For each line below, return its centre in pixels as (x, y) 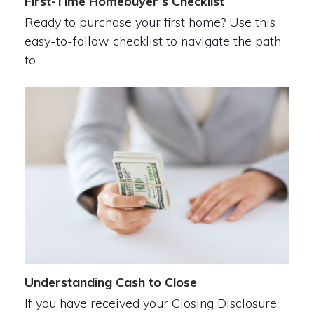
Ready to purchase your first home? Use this (150, 22)
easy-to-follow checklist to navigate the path (152, 41)
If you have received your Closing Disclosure (150, 303)
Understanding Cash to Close (110, 282)
